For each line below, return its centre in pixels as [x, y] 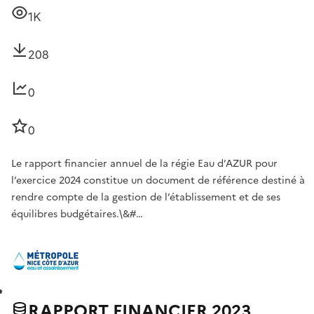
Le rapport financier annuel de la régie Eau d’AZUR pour [144, 164]
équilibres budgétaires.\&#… [77, 214]
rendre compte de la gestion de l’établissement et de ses [146, 198]
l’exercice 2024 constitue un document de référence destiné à [158, 181]
